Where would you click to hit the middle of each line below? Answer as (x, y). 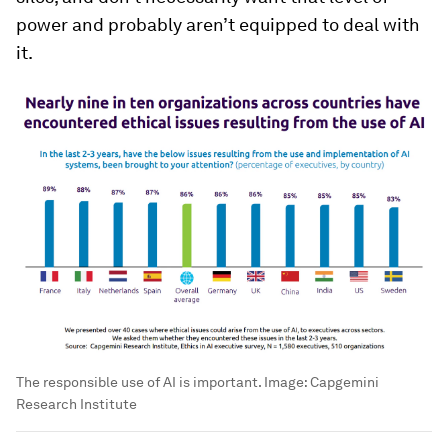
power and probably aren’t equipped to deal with (218, 25)
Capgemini (344, 381)
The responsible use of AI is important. (138, 381)
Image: (285, 381)
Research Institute (76, 403)
